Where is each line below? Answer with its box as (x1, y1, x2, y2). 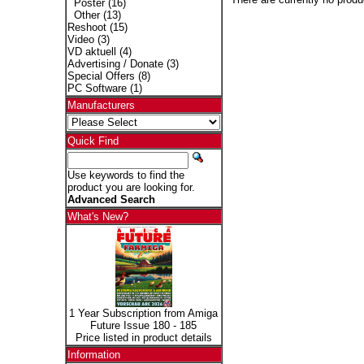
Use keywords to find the (67, 169, 184, 181)
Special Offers (67, 70, 135, 82)
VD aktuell (67, 45, 116, 58)
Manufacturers (67, 99, 135, 111)
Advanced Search (67, 193, 155, 206)
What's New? (67, 210, 128, 223)
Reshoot (67, 21, 106, 33)
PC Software (67, 82, 127, 94)
